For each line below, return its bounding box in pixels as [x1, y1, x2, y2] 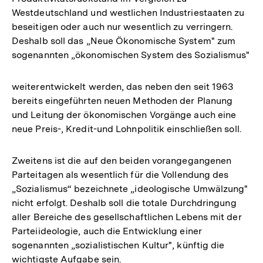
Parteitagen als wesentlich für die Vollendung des [12, 169, 229, 180]
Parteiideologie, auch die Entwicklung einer [12, 225, 202, 237]
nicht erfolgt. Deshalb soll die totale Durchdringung [12, 197, 237, 208]
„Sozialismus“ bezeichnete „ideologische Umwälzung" [12, 183, 248, 194]
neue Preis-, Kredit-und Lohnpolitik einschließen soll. [12, 123, 241, 134]
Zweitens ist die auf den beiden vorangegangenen [12, 155, 232, 166]
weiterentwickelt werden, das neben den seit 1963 [12, 81, 234, 92]
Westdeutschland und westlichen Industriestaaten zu [12, 7, 245, 18]
